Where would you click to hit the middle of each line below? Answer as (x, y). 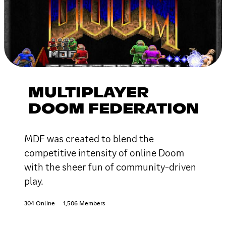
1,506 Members (84, 204)
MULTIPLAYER (89, 93)
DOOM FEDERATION (114, 109)
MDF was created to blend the (89, 138)
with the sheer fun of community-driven (110, 167)
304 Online (40, 204)
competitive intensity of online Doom (104, 153)
